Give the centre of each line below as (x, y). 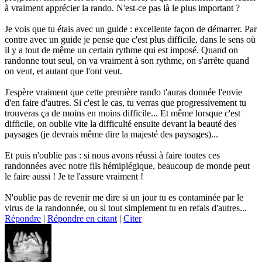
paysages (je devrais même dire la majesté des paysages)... (111, 134)
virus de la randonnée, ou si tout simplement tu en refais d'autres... (126, 208)
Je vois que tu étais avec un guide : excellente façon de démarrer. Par (131, 29)
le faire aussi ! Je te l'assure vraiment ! (74, 176)
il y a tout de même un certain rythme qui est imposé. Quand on (121, 50)
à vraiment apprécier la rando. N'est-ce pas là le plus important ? (122, 8)
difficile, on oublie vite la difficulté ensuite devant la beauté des (120, 123)
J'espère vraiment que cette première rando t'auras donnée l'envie (123, 92)
